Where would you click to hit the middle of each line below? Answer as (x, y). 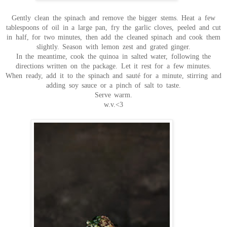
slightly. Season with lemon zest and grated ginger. (113, 47)
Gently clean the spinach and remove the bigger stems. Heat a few (113, 18)
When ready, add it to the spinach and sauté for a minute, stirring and (113, 75)
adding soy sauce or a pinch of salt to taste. (113, 85)
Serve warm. (113, 95)
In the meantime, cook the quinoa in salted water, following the (113, 56)
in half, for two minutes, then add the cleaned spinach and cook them (113, 37)
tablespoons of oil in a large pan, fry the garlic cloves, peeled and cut (113, 27)
